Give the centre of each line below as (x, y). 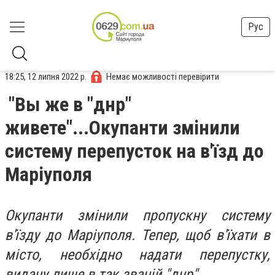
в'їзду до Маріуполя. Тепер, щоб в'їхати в (137, 235)
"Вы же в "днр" (70, 104)
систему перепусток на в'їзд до (134, 151)
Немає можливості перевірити (163, 76)
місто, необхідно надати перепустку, (137, 255)
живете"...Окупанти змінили (122, 128)
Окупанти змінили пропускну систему (137, 215)
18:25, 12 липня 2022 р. (46, 76)
